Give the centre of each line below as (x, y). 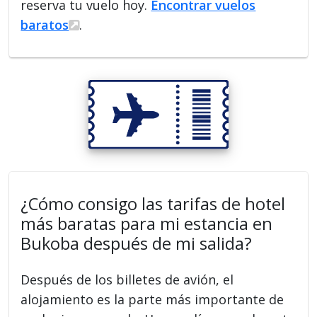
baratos (45, 25)
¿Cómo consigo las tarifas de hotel (153, 203)
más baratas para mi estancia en (147, 223)
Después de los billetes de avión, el (127, 279)
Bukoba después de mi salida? (137, 243)
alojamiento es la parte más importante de (152, 299)
